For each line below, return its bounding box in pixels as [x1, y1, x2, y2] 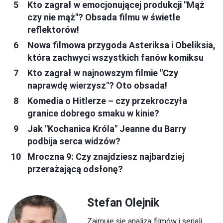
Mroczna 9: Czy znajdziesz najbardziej [27, 151, 184, 162]
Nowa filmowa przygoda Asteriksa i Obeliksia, [27, 39, 216, 50]
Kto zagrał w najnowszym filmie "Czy [27, 67, 178, 78]
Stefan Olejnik [87, 196, 159, 210]
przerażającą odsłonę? [27, 163, 123, 174]
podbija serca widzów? [27, 135, 120, 146]
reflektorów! [27, 24, 79, 35]
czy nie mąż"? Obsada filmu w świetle [27, 11, 180, 22]
